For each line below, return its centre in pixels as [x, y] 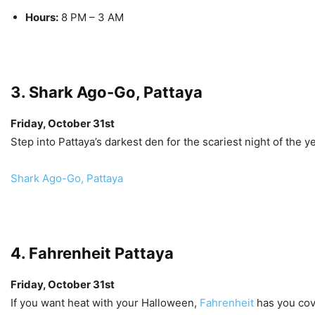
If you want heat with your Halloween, [105, 303]
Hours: [42, 17]
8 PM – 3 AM [91, 17]
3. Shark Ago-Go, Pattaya [107, 92]
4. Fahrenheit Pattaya [92, 253]
